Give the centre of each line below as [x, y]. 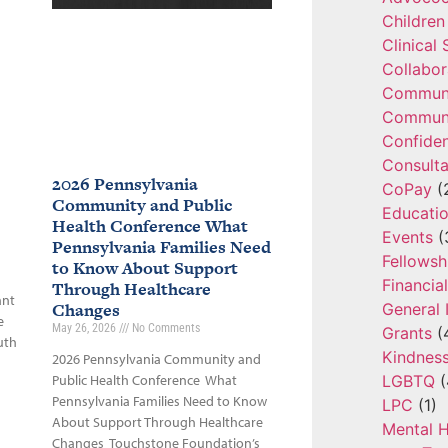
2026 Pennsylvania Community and [156, 359]
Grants [406, 333]
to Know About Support [144, 268]
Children [413, 21]
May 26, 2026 [85, 328]
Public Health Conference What [144, 380]
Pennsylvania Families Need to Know [159, 401]
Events [407, 237]
